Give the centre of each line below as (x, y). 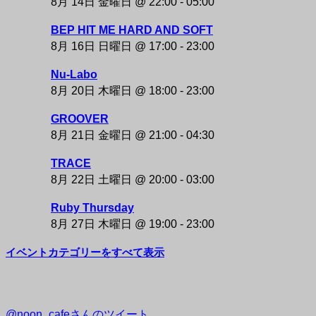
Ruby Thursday (92, 208)
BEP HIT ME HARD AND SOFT (132, 30)
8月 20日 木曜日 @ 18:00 (114, 91)
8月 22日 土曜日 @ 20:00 (114, 180)
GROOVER (80, 119)
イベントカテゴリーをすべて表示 (85, 253)
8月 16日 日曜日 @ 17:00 (114, 47)
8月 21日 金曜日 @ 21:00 (114, 135)
